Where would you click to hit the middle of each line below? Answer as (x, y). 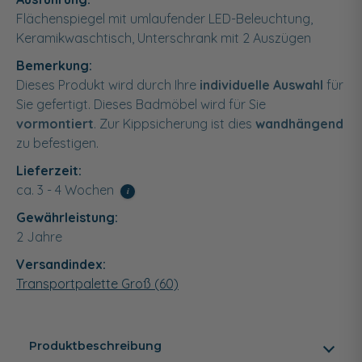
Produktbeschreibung (95, 345)
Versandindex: (61, 264)
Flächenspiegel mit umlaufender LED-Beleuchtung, (164, 18)
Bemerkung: (54, 65)
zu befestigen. (57, 143)
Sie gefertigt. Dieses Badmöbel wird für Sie (141, 104)
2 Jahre (39, 236)
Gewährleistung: (67, 217)
